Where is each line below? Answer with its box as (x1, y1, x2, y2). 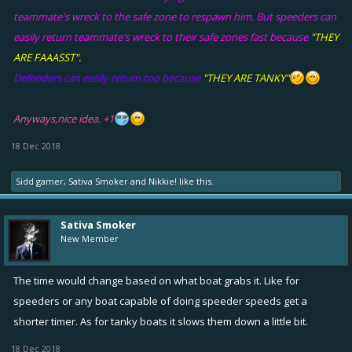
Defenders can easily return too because (13, 71, 203, 85)
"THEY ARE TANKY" (203, 71, 289, 85)
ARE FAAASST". (13, 50, 81, 64)
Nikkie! (148, 175, 177, 187)
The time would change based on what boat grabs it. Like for (13, 273, 299, 288)
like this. (177, 175, 214, 187)
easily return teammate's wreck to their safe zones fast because (13, 30, 310, 44)
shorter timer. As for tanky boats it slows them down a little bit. (13, 314, 308, 328)
